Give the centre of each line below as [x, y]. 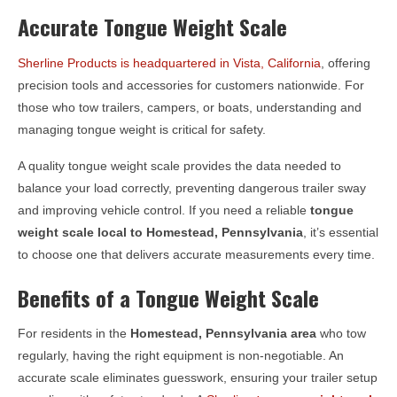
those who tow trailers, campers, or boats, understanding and [190, 107]
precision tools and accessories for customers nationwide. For [191, 85]
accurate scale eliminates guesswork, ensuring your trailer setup [198, 377]
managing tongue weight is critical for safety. [142, 129]
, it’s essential [341, 232]
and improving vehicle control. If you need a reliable [164, 210]
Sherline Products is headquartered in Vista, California [169, 62]
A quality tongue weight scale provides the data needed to [179, 165]
